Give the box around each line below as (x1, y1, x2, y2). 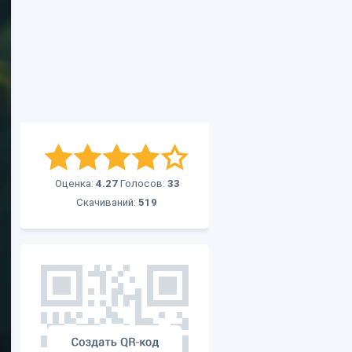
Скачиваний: (76, 196, 138, 208)
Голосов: (118, 178, 167, 189)
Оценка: (55, 178, 96, 189)
